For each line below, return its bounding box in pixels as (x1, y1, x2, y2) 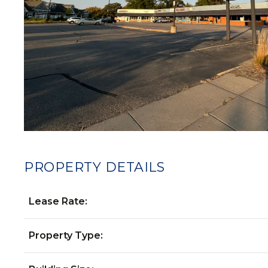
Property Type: (29, 230, 103, 241)
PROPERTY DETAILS (24, 159, 165, 175)
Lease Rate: (29, 196, 87, 207)
